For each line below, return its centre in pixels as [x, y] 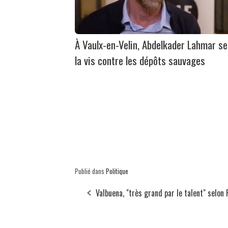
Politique [117, 171]
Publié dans [90, 171]
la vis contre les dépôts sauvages [140, 60]
